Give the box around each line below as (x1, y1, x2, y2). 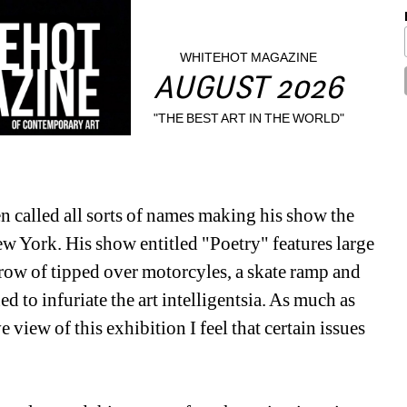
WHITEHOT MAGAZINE (180, 50, 318, 65)
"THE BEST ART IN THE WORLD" (153, 110, 345, 125)
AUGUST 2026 (154, 74, 344, 107)
